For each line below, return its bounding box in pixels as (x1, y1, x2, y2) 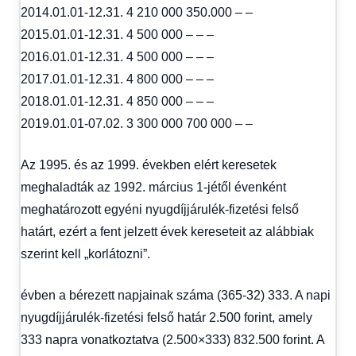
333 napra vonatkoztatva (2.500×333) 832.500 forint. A (21, 332, 324, 346)
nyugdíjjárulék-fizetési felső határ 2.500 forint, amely (21, 310, 312, 324)
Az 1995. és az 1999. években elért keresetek (21, 157, 277, 172)
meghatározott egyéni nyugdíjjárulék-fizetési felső (21, 202, 299, 216)
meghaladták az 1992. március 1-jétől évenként (21, 180, 286, 194)
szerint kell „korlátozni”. (21, 246, 150, 261)
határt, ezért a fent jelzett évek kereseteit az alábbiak (21, 224, 314, 238)
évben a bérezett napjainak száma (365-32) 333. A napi (21, 288, 331, 302)
